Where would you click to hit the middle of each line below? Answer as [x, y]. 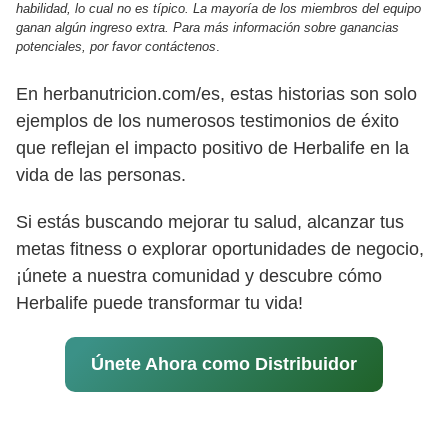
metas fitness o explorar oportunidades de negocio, [220, 249]
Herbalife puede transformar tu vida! [159, 303]
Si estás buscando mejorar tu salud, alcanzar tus [210, 222]
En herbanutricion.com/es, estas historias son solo [216, 94]
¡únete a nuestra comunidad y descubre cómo [199, 276]
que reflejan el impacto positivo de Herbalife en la [212, 148]
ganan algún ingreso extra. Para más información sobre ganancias [207, 28]
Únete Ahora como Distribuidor [224, 364]
